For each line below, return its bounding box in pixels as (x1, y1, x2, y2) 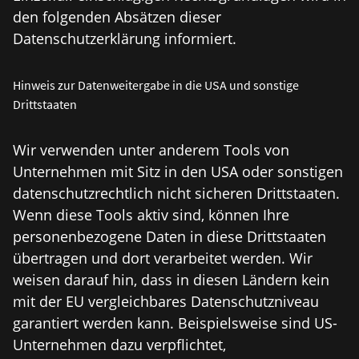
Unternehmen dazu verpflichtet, (13, 335, 226, 354)
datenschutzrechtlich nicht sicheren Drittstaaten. (13, 184, 340, 203)
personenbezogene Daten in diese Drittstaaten (13, 227, 326, 246)
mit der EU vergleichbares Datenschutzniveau (13, 292, 319, 311)
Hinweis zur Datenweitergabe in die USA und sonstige (13, 77, 299, 93)
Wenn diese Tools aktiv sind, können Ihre (13, 205, 289, 224)
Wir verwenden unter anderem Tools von (13, 140, 289, 159)
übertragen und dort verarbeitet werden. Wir (13, 248, 313, 268)
